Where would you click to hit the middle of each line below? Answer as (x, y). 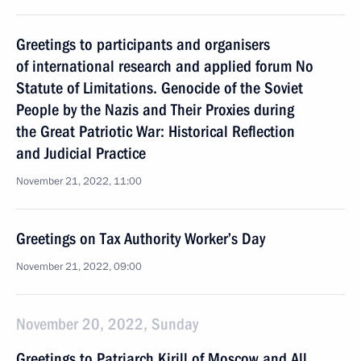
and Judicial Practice (81, 153)
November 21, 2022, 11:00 (79, 181)
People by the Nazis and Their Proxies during (155, 110)
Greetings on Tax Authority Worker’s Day (141, 239)
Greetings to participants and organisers (143, 44)
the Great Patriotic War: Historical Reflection (156, 131)
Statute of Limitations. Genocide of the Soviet (160, 88)
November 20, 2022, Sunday (107, 324)
